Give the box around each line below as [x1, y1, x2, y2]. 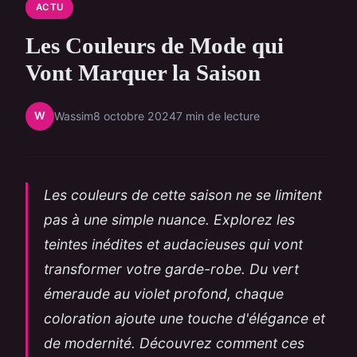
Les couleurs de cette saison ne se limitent [44, 186, 322, 203]
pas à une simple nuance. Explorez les [44, 210, 295, 228]
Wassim [54, 109, 93, 124]
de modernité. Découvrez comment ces [44, 334, 304, 351]
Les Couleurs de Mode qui [25, 32, 284, 58]
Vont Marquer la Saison [25, 59, 261, 85]
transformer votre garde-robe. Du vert [44, 260, 299, 277]
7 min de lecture [176, 109, 260, 124]
